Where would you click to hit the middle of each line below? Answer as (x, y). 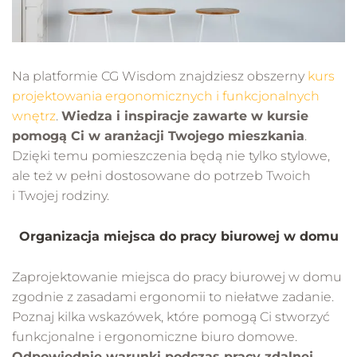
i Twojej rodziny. (61, 195)
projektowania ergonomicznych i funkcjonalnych (166, 96)
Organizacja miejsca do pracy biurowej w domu (178, 236)
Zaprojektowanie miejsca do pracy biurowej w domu (177, 277)
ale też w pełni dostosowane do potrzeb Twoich (161, 175)
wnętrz (34, 116)
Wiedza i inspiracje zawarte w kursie (185, 116)
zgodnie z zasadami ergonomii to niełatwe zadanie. (173, 296)
